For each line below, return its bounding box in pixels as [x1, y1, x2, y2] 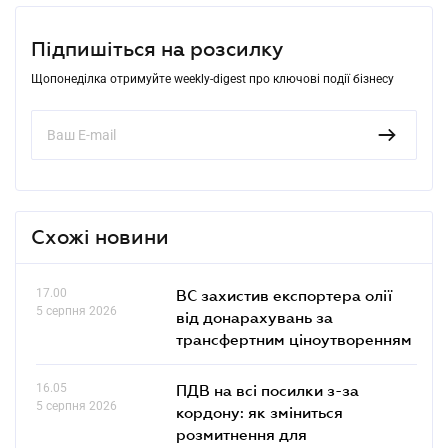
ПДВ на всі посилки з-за [176, 380, 359, 399]
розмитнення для [176, 424, 307, 443]
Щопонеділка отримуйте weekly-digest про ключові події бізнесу [31, 71, 394, 86]
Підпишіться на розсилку [31, 37, 283, 60]
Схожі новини [31, 225, 169, 248]
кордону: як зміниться [176, 402, 343, 421]
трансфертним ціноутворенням [176, 329, 412, 348]
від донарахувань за [176, 307, 333, 326]
